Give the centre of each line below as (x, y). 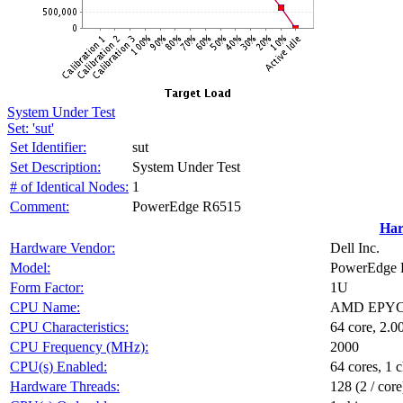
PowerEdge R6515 (187, 206)
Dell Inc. (355, 248)
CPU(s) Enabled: (58, 367)
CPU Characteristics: (69, 327)
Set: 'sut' (31, 128)
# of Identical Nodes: (69, 187)
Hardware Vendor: (63, 248)
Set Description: (55, 167)
